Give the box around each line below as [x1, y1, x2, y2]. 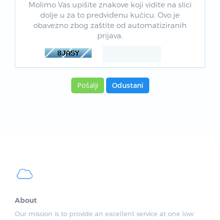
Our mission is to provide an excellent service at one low [15, 209, 193, 218]
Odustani [111, 81, 143, 89]
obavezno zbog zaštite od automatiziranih [33, 21, 187, 29]
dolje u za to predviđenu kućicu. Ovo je [40, 10, 180, 19]
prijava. [97, 31, 123, 40]
